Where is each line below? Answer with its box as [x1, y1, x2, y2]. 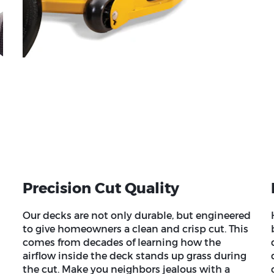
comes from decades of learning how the [23, 236, 221, 248]
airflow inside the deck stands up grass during [23, 250, 247, 262]
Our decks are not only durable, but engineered [23, 209, 251, 221]
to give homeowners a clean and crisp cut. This [23, 223, 249, 235]
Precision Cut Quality [23, 179, 180, 197]
